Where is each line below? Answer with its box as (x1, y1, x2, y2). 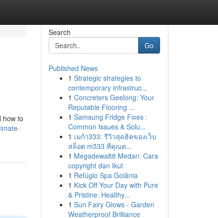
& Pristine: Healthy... (68, 190, 130, 200)
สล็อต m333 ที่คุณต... (68, 141, 132, 151)
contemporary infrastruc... (68, 83, 147, 92)
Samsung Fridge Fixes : (73, 112, 147, 122)
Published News (48, 63, 98, 73)
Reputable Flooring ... (68, 102, 135, 112)
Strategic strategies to (73, 73, 141, 83)
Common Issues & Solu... (68, 122, 146, 131)
